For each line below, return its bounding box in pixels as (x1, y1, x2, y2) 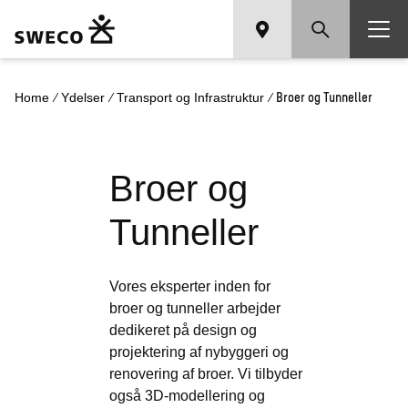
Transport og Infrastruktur (117, 90, 264, 105)
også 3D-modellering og (109, 388, 265, 403)
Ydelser (61, 90, 105, 105)
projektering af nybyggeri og (109, 344, 289, 360)
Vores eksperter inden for (109, 279, 270, 294)
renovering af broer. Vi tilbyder (109, 366, 302, 382)
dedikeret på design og (109, 322, 257, 338)
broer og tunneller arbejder (109, 301, 280, 316)
